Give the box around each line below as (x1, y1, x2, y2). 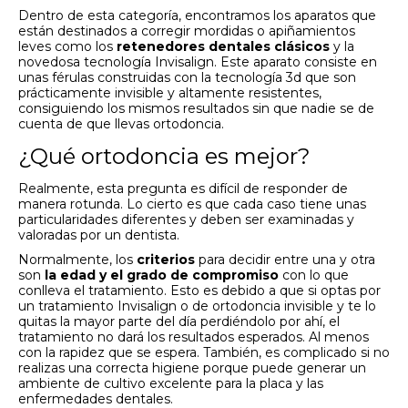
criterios (137, 251, 195, 268)
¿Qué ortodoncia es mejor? (18, 143, 311, 169)
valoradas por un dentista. (18, 227, 183, 243)
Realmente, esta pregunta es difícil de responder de (18, 180, 348, 197)
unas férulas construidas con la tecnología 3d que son (18, 69, 356, 86)
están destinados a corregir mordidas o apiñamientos (18, 23, 355, 39)
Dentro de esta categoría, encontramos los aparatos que (18, 7, 376, 24)
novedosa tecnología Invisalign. (18, 54, 220, 70)
